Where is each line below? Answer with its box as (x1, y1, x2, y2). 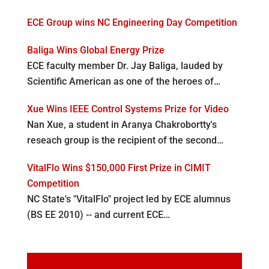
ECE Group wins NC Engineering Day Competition (26, 16, 237, 28)
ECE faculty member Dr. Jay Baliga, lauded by (26, 59, 223, 71)
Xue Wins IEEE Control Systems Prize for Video (26, 103, 229, 115)
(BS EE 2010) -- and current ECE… (26, 208, 170, 220)
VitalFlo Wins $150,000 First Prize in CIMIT (26, 162, 211, 174)
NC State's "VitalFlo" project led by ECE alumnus (26, 193, 231, 205)
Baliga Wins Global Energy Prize (26, 44, 165, 56)
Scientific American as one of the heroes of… (26, 75, 220, 87)
